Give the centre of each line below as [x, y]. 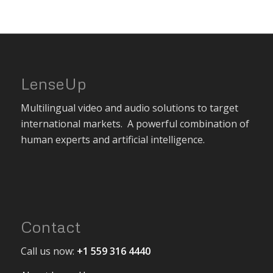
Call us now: [48, 251]
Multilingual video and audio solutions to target [129, 108]
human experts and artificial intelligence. [112, 140]
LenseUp [54, 83]
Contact [51, 226]
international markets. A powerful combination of [135, 124]
